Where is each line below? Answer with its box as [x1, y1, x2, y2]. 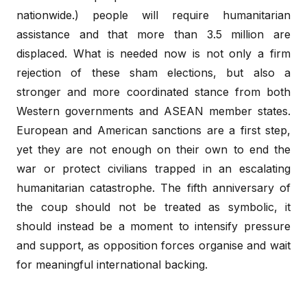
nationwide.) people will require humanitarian [16, 8, 291, 22]
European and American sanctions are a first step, [16, 123, 291, 137]
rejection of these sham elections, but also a [16, 65, 291, 79]
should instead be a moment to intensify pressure [16, 219, 291, 233]
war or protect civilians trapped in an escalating [16, 161, 291, 175]
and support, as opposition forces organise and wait [16, 238, 291, 252]
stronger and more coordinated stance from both [16, 84, 291, 99]
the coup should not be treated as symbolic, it [16, 199, 291, 214]
